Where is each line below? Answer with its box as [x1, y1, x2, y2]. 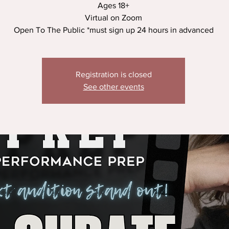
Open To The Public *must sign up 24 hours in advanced [13, 26, 214, 34]
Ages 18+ [98, 1, 129, 10]
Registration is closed [75, 70, 152, 79]
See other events [83, 82, 144, 91]
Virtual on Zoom [85, 13, 142, 22]
